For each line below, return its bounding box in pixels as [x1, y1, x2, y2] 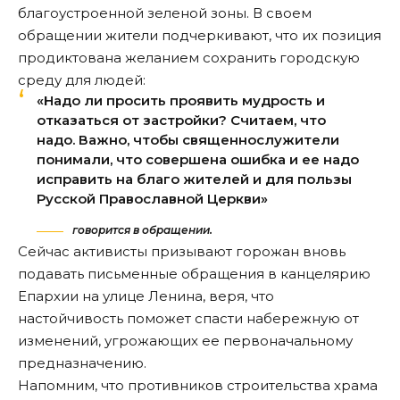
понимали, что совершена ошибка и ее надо [37, 150, 359, 168]
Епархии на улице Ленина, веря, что [18, 287, 274, 305]
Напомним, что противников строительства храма [18, 377, 378, 395]
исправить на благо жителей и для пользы [37, 170, 352, 187]
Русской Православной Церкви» [37, 189, 268, 207]
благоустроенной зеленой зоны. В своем [18, 4, 312, 21]
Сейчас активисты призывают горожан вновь [18, 243, 346, 261]
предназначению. [18, 354, 146, 372]
